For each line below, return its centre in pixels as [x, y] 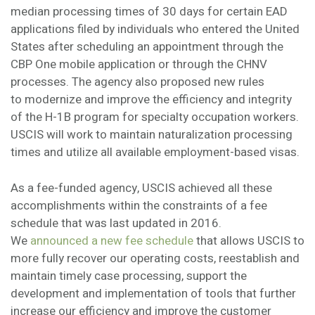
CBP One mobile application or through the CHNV [139, 65]
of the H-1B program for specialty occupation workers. [155, 117]
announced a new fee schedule [112, 240]
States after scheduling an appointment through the [147, 47]
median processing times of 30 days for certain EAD [149, 12]
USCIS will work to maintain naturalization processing [152, 135]
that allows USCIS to [249, 240]
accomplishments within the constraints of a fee [139, 205]
